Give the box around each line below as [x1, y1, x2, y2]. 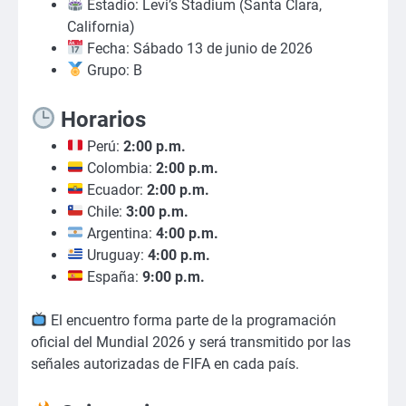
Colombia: [83, 159, 157, 177]
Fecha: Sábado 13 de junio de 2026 [83, 39, 314, 57]
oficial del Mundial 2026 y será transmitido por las [31, 333, 351, 351]
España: [83, 267, 143, 285]
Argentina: [83, 224, 157, 242]
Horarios [55, 106, 147, 132]
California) [67, 17, 135, 35]
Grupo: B [83, 61, 143, 79]
